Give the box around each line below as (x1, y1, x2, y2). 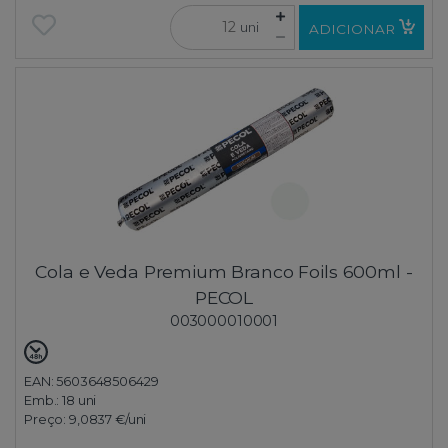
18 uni (62, 392, 97, 408)
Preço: (24, 411, 69, 427)
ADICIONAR (308, 21, 395, 38)
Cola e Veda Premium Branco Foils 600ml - (35, 260, 413, 282)
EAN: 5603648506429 (24, 373, 159, 389)
